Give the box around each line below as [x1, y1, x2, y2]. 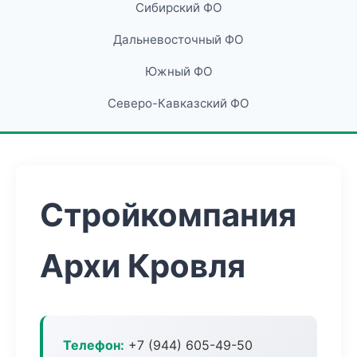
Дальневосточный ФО [113, 32, 244, 47]
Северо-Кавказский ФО [108, 96, 249, 111]
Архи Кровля [40, 246, 245, 285]
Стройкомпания [40, 195, 296, 234]
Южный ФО [144, 64, 213, 79]
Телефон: [63, 337, 124, 353]
